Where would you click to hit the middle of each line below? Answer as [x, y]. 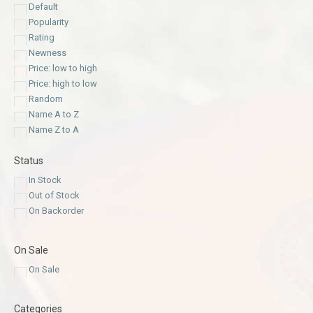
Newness [48, 53]
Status [29, 161]
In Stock [45, 180]
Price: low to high [63, 68]
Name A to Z [54, 115]
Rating [42, 38]
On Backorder [56, 211]
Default [43, 7]
